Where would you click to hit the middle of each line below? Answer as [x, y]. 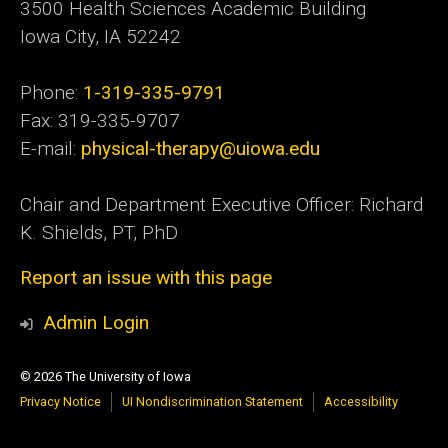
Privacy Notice [60, 401]
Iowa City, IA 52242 [100, 37]
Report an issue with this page [146, 277]
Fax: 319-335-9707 [100, 121]
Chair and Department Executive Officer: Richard [221, 205]
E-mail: [50, 149]
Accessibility [361, 401]
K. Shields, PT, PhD [99, 233]
